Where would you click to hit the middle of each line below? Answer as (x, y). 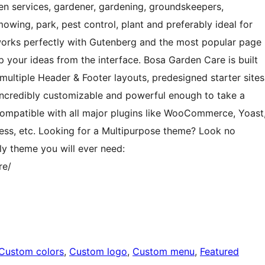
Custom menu (164, 252)
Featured (219, 252)
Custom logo (98, 252)
